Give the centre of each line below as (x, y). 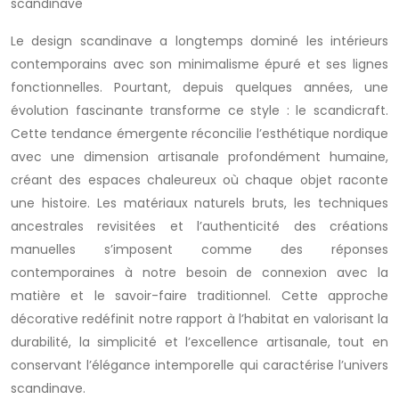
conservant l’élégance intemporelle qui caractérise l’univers (199, 365)
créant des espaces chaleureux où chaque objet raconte (199, 180)
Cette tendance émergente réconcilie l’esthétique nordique (199, 134)
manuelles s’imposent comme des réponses (199, 249)
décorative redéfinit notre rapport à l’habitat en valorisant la (199, 319)
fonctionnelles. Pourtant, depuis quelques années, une (199, 87)
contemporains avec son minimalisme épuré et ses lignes (199, 64)
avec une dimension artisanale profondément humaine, (199, 157)
